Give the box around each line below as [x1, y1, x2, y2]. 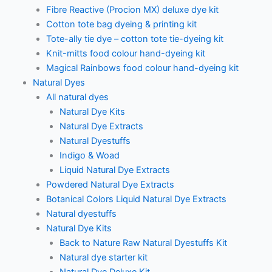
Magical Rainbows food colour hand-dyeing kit [46, 63, 239, 73]
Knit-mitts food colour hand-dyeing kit [46, 48, 205, 59]
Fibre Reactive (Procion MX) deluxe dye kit [46, 4, 219, 15]
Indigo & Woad [59, 150, 120, 161]
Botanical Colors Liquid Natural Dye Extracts [46, 194, 226, 205]
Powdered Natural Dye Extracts [46, 179, 174, 190]
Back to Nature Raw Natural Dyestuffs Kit [59, 237, 227, 248]
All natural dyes [46, 92, 109, 103]
